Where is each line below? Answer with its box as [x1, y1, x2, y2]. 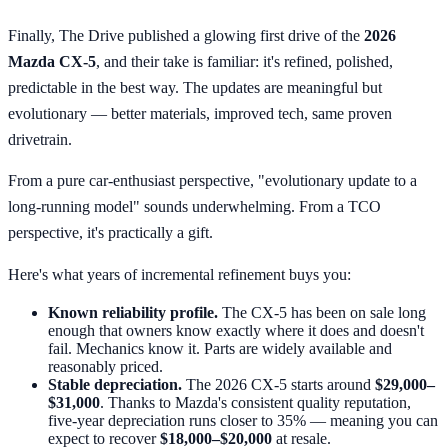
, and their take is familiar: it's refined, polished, [96, 52, 393, 70]
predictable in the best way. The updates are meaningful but [8, 78, 382, 96]
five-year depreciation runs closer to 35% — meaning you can [48, 412, 438, 430]
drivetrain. [8, 130, 72, 148]
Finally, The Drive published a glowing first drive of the [8, 26, 364, 44]
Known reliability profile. [48, 304, 218, 322]
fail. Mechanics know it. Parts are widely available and [48, 340, 392, 358]
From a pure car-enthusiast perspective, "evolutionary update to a [8, 172, 417, 190]
